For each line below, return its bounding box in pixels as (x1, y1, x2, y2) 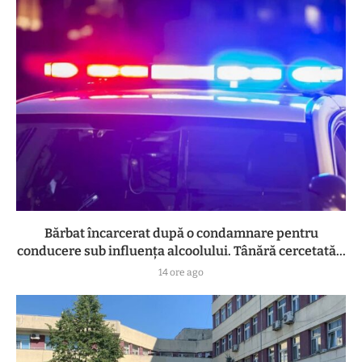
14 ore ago (158, 266, 204, 278)
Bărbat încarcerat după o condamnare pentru (44, 225, 318, 241)
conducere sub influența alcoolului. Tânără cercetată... (16, 242, 346, 259)
